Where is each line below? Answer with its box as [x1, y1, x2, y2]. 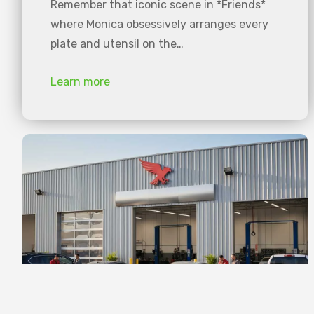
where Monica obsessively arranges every [50, 17, 268, 31]
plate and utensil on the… [50, 36, 184, 50]
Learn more [50, 74, 110, 88]
